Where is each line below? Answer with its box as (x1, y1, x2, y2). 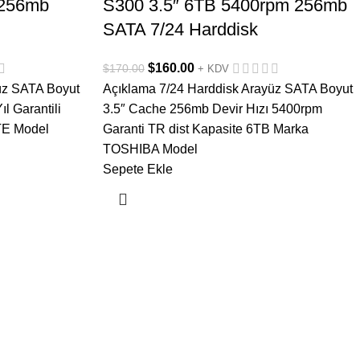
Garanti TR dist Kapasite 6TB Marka (102, 122, 309, 137)
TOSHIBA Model (102, 142, 198, 157)
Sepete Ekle (102, 162, 173, 177)
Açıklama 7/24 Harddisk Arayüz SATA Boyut (102, 82, 353, 96)
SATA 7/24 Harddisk (102, 19, 258, 39)
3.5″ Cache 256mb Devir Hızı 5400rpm (102, 102, 322, 117)
